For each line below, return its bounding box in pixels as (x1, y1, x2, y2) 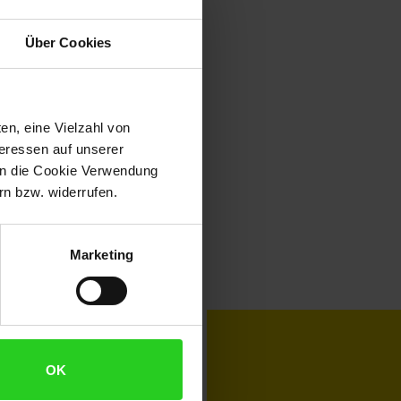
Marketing (70, 247, 133, 263)
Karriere (107, 321, 163, 343)
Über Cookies (24, 35, 112, 51)
